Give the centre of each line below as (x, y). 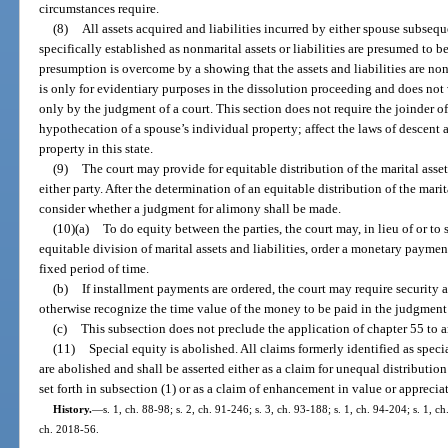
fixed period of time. (94, 268)
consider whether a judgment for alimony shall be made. (190, 208)
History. (72, 408)
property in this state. (96, 148)
